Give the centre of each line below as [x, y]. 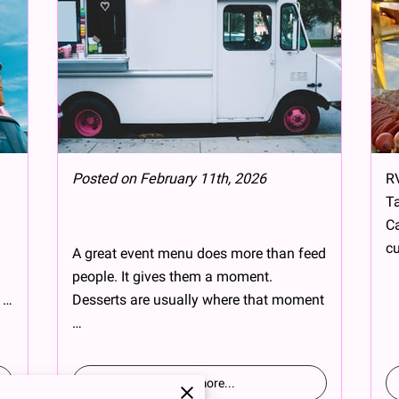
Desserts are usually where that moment [198, 299]
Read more [194, 383]
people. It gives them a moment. [172, 276]
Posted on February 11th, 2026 [169, 178]
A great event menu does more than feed [199, 253]
